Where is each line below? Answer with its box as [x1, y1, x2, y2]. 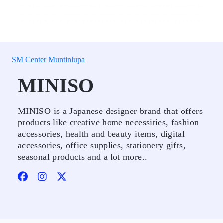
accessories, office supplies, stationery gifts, [18, 140, 186, 150]
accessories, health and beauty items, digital [18, 129, 185, 139]
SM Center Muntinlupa [12, 55, 85, 64]
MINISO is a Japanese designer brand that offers [18, 106, 203, 116]
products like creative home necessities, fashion [18, 117, 199, 127]
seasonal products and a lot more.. [18, 152, 148, 162]
